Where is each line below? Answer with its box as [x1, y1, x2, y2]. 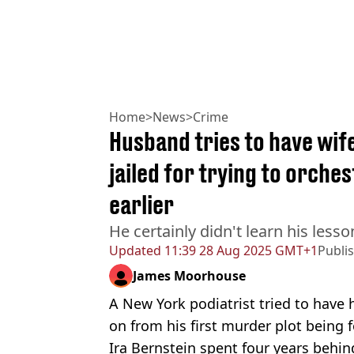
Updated [109, 241, 161, 259]
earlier [109, 189, 174, 220]
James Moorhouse [133, 266, 246, 284]
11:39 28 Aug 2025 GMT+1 [161, 241, 318, 259]
